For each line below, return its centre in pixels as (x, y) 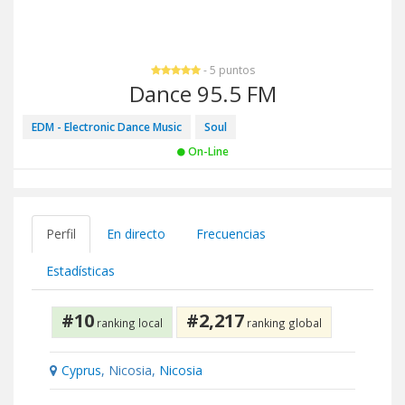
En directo (136, 234)
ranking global (283, 323)
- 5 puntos (227, 70)
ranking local (128, 323)
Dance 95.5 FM (202, 94)
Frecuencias (231, 234)
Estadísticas (80, 271)
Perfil (61, 234)
